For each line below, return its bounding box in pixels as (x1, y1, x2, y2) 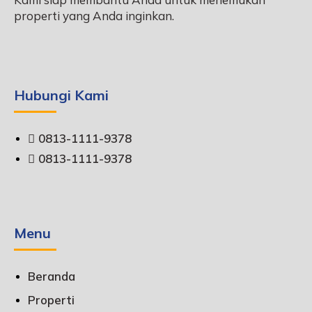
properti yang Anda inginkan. (14, 8, 174, 24)
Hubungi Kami (14, 86, 109, 104)
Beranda (28, 269, 75, 283)
